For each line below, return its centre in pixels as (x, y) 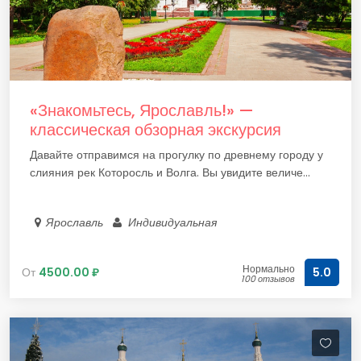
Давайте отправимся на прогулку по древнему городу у (176, 155)
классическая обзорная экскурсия (156, 130)
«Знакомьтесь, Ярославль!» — (142, 110)
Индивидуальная (173, 222)
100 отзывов (268, 279)
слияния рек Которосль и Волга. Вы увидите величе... (170, 172)
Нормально (269, 269)
